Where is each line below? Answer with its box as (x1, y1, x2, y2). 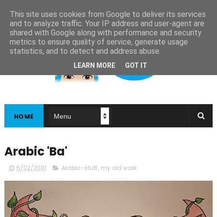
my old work (100, 164, 137, 172)
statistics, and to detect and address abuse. (10, 46, 161, 56)
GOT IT (125, 61, 147, 69)
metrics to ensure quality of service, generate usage (10, 37, 188, 46)
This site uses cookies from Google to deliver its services (10, 10, 206, 19)
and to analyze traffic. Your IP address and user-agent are (10, 19, 204, 28)
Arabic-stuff (61, 164, 97, 172)
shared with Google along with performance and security (10, 28, 201, 37)
